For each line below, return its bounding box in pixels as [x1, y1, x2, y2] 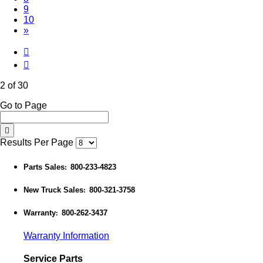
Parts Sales [23, 163, 65, 172]
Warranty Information [23, 230, 109, 241]
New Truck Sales [23, 186, 83, 195]
